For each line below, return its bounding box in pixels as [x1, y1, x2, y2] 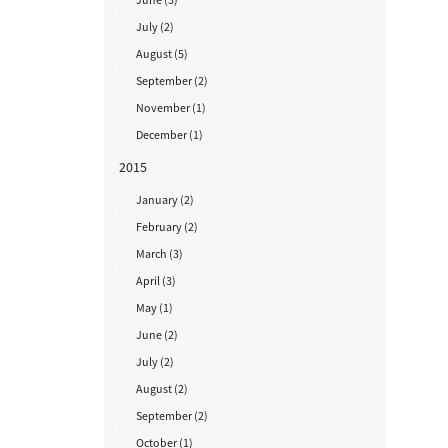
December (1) [135, 127, 203, 142]
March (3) [135, 246, 183, 261]
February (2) [135, 219, 198, 234]
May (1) [135, 300, 173, 315]
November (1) [135, 100, 206, 115]
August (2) [135, 381, 188, 396]
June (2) [135, 327, 178, 342]
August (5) [135, 46, 188, 61]
